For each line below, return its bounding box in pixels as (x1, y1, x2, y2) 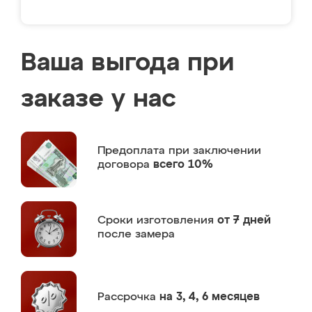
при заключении (169, 145, 261, 157)
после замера (97, 228, 175, 240)
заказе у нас (21, 87, 176, 112)
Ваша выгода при (21, 51, 234, 76)
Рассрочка (97, 291, 159, 303)
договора (97, 159, 153, 171)
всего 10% (153, 159, 213, 171)
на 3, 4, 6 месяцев (159, 291, 260, 303)
